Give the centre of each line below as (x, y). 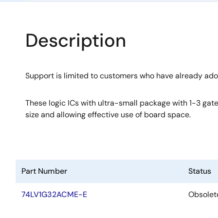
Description (76, 40)
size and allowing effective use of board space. (108, 115)
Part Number (44, 171)
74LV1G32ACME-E (54, 194)
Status (200, 171)
